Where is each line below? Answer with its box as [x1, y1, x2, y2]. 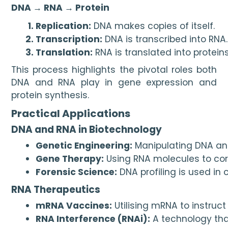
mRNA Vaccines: [36, 199, 112, 212]
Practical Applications [11, 106, 131, 121]
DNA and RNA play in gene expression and [11, 76, 217, 89]
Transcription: [36, 33, 103, 45]
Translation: [36, 46, 93, 59]
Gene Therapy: [36, 152, 104, 165]
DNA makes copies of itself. [91, 19, 215, 32]
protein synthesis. [11, 89, 90, 102]
